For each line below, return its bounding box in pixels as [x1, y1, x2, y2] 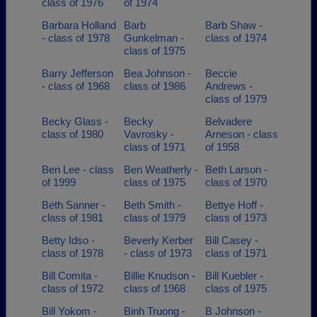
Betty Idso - [42, 234, 95, 246]
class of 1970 [205, 176, 267, 188]
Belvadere [205, 115, 252, 127]
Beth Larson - [205, 163, 267, 175]
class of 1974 [205, 32, 267, 44]
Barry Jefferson [42, 67, 113, 79]
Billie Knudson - [123, 270, 195, 282]
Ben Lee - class [42, 163, 114, 175]
